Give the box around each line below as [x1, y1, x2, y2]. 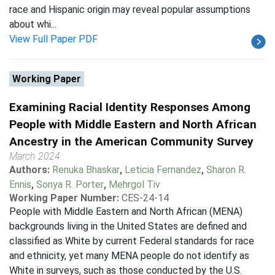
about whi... [9, 18, 56, 30]
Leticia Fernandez [125, 164, 201, 176]
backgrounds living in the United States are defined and [9, 220, 247, 232]
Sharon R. [206, 164, 246, 176]
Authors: [9, 164, 52, 176]
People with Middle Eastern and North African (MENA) [9, 206, 242, 217]
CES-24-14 [122, 192, 169, 204]
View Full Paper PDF [9, 33, 98, 45]
